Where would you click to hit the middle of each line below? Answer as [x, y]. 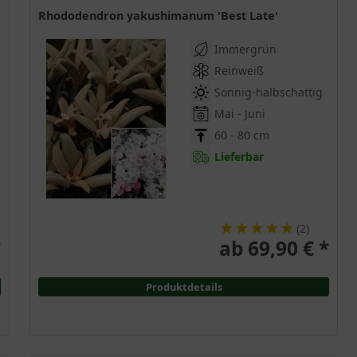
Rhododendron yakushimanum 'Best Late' [162, 16]
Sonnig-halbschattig [269, 92]
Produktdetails [184, 287]
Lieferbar [239, 157]
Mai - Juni [240, 114]
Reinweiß [239, 71]
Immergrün [245, 49]
